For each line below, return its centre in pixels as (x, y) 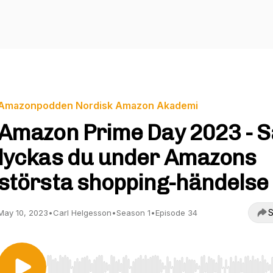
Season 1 (133, 213)
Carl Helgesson (82, 213)
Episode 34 (176, 213)
